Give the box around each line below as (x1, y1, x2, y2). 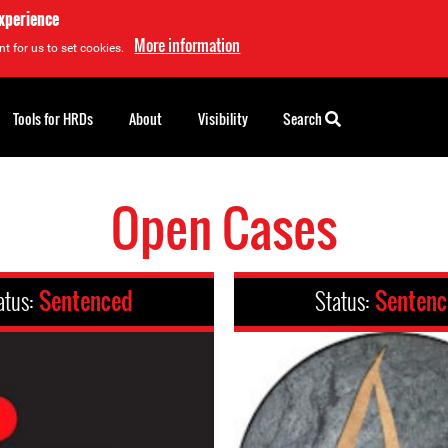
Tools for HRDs (13, 108, 93, 129)
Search (283, 108, 325, 129)
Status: (315, 284, 375, 318)
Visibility (198, 108, 248, 129)
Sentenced (39, 284, 133, 318)
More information (134, 33, 241, 57)
